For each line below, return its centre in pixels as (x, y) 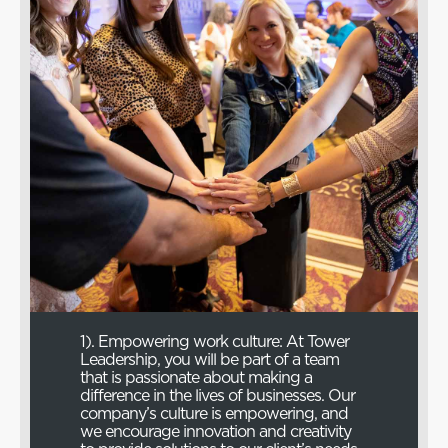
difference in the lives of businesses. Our (217, 394)
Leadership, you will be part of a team (209, 358)
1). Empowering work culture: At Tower (214, 340)
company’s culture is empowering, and (214, 412)
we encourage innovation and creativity (215, 430)
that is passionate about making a (196, 376)
